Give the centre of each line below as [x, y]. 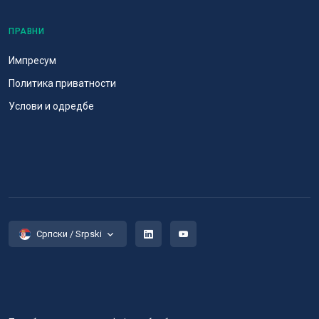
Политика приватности [62, 84]
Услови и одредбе [51, 106]
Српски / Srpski [69, 234]
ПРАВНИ [26, 32]
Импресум [32, 61]
